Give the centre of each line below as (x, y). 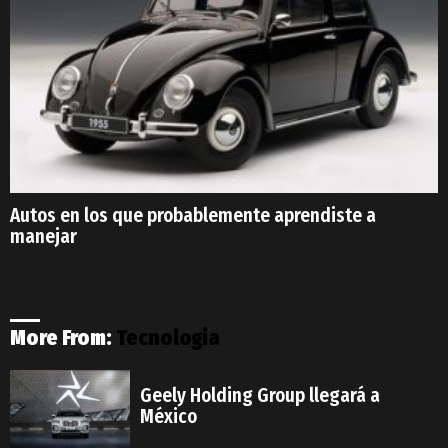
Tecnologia (168, 337)
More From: (63, 337)
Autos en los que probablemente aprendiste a (193, 215)
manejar (43, 236)
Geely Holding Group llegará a (260, 395)
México (168, 416)
